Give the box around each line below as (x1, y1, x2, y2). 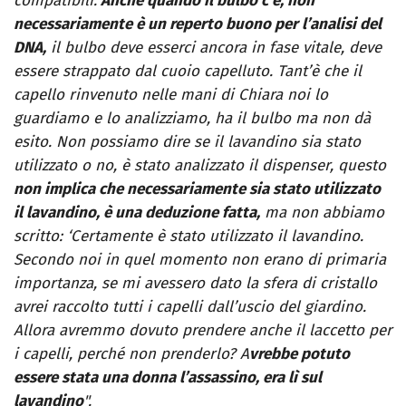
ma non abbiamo (260, 203, 384, 223)
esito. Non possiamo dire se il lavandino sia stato (14, 132, 361, 152)
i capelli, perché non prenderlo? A (14, 344, 249, 364)
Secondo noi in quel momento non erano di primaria (14, 250, 386, 270)
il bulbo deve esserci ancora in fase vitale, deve (46, 38, 382, 58)
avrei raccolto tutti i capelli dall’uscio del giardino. (14, 297, 366, 317)
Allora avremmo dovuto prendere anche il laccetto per (14, 321, 392, 341)
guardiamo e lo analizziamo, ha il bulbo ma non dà (14, 109, 371, 129)
